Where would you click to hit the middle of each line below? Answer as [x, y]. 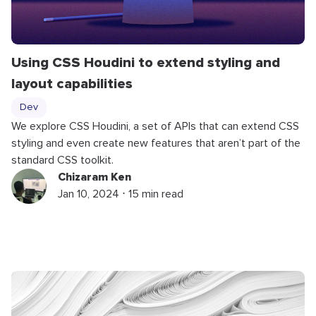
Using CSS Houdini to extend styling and [146, 62]
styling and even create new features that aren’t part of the [156, 143]
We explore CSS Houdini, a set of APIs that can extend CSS [155, 126]
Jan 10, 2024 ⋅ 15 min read [121, 194]
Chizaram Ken [95, 177]
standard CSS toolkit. [62, 160]
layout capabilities [72, 84]
